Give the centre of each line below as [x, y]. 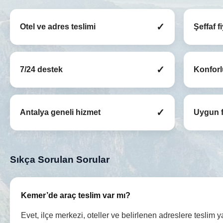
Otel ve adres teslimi [58, 27]
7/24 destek [41, 70]
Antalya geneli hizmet [60, 112]
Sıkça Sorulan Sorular [60, 160]
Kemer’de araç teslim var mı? [76, 195]
